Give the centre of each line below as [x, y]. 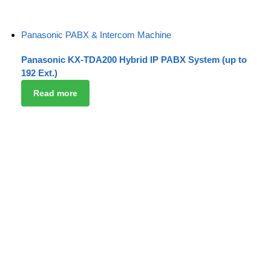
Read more [55, 93]
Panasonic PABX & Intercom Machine [96, 35]
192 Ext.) [39, 73]
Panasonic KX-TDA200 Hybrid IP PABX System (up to [134, 60]
